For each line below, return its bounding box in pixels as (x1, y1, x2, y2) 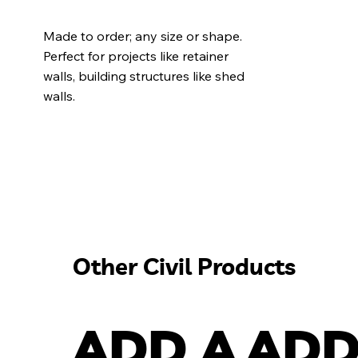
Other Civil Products (72, 252, 296, 281)
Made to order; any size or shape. (42, 27, 242, 44)
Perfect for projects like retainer (42, 47, 229, 64)
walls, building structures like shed (42, 67, 245, 84)
